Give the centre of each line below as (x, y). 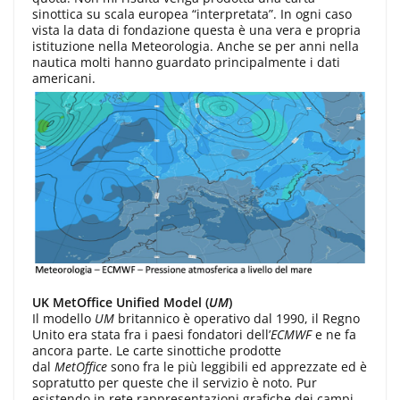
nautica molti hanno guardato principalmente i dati (186, 62)
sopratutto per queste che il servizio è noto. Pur (175, 382)
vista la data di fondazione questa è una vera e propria (196, 30)
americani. (64, 79)
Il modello (63, 318)
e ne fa (334, 334)
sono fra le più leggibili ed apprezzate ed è (237, 366)
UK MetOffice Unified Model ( (121, 302)
